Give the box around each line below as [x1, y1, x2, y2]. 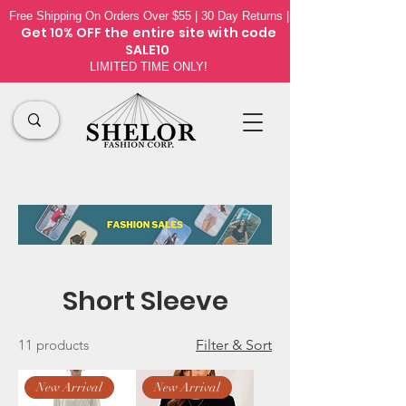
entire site [131, 24, 208, 42]
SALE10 [124, 41, 173, 59]
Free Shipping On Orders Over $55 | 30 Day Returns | [8, 9, 289, 23]
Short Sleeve [62, 283, 228, 319]
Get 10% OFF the [20, 24, 132, 42]
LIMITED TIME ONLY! [90, 60, 208, 73]
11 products [18, 336, 89, 353]
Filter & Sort [196, 336, 272, 353]
